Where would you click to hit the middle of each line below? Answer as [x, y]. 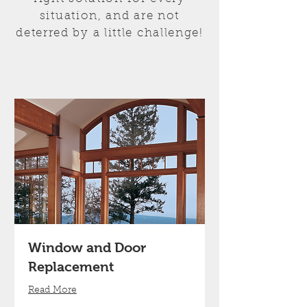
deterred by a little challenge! [110, 33]
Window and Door [87, 248]
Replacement [71, 267]
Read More [52, 291]
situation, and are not [110, 16]
